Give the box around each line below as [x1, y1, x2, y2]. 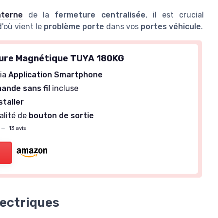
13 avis [7, 125, 26, 132]
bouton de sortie [29, 110, 94, 120]
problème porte [44, 21, 104, 31]
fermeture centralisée [54, 10, 145, 19]
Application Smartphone [8, 70, 103, 79]
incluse [50, 83, 79, 93]
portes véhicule [141, 21, 201, 31]
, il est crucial [145, 10, 204, 19]
